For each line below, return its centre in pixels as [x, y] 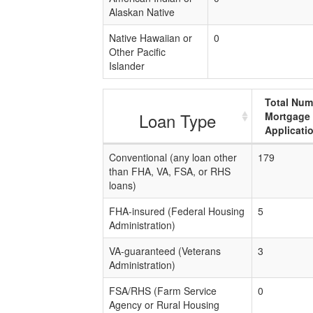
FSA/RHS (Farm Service [163, 291]
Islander [127, 66]
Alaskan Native [142, 12]
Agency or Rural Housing [164, 305]
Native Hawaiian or [151, 38]
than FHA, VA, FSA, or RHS [170, 171]
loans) [123, 185]
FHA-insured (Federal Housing [177, 211]
